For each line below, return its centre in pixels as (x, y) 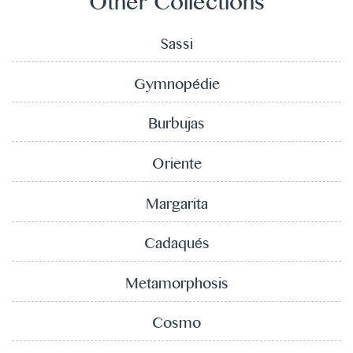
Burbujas (176, 126)
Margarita (176, 206)
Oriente (176, 165)
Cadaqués (176, 246)
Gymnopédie (176, 86)
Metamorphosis (176, 285)
